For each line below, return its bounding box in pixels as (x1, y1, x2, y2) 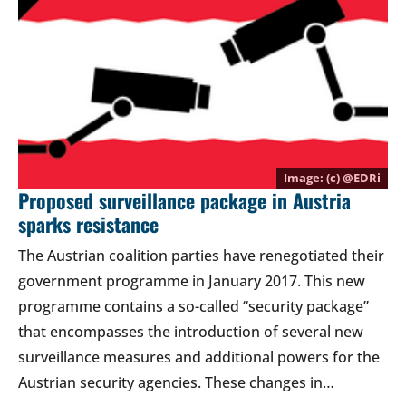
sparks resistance (18, 208, 159, 238)
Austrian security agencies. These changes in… (18, 372, 334, 392)
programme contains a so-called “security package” (18, 295, 369, 316)
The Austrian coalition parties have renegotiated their (18, 245, 384, 266)
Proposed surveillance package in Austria (18, 185, 351, 215)
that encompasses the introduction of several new (18, 321, 363, 342)
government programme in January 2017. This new (18, 270, 365, 291)
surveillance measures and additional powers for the (18, 346, 380, 367)
